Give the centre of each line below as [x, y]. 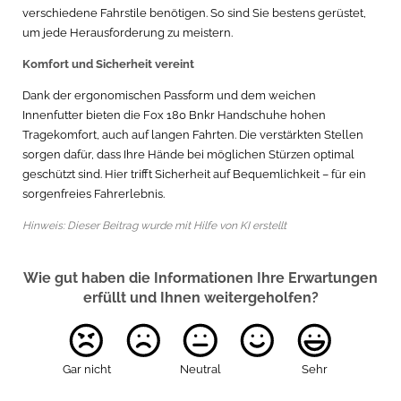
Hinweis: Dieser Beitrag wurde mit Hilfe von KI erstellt [154, 226]
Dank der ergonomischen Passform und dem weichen [169, 95]
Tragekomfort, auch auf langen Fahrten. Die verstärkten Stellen [193, 135]
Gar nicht [86, 370]
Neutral [200, 370]
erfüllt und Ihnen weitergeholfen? [200, 298]
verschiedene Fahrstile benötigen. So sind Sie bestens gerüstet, [194, 13]
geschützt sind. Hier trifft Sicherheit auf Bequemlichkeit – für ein [194, 174]
